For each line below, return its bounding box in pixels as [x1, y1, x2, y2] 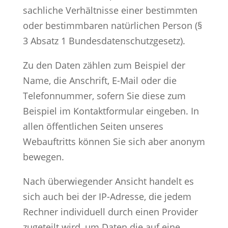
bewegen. [22, 150, 64, 163]
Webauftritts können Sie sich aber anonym [22, 135, 205, 148]
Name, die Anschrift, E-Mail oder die [22, 74, 177, 87]
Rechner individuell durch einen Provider [22, 205, 198, 218]
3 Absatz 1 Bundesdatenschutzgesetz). [22, 34, 185, 47]
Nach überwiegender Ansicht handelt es [22, 175, 194, 187]
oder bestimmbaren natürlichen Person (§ [22, 19, 202, 32]
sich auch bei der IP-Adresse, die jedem [22, 190, 191, 203]
